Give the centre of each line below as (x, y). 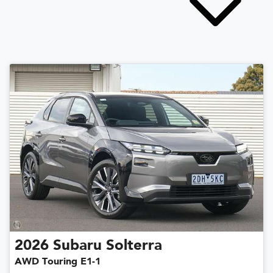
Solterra (134, 246)
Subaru (77, 246)
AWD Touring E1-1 (58, 262)
